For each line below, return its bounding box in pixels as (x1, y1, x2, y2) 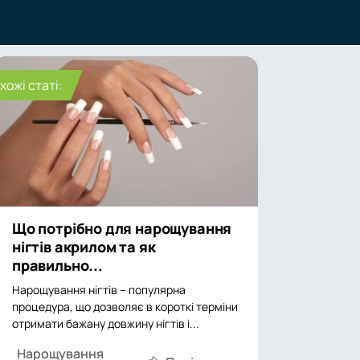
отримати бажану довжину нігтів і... (12, 316, 199, 331)
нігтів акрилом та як (12, 237, 156, 256)
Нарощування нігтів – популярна (12, 282, 186, 297)
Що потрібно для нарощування (12, 219, 232, 238)
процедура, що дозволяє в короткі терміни (12, 299, 238, 314)
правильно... (12, 256, 103, 275)
